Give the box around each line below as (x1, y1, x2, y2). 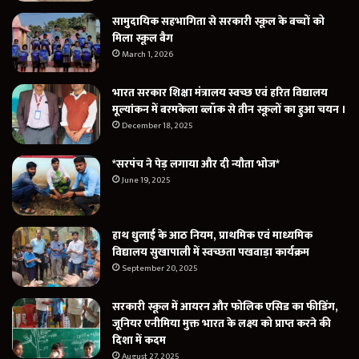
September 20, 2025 (122, 261, 198, 276)
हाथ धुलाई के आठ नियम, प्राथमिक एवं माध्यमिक (112, 226, 313, 245)
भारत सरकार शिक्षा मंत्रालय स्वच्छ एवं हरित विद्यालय (112, 83, 330, 103)
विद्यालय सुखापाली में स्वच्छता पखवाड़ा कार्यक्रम (112, 243, 309, 262)
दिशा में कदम (112, 331, 166, 350)
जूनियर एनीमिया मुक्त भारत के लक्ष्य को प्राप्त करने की (112, 314, 331, 333)
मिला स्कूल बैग (112, 29, 173, 48)
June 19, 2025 (122, 173, 171, 188)
